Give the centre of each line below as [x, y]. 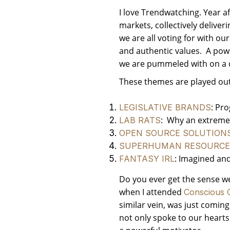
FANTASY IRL [147, 159]
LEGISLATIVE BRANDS [165, 108]
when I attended [151, 192]
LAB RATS [140, 120]
